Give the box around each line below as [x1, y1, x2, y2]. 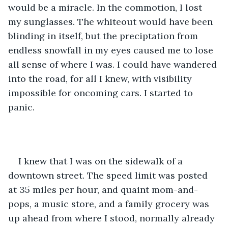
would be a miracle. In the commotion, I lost [8, 1, 205, 13]
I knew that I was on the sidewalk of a [18, 155, 185, 167]
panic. [8, 101, 35, 113]
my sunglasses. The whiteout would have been [8, 15, 215, 27]
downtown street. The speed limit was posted [8, 169, 210, 181]
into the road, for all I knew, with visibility [8, 72, 194, 84]
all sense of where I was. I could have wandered [8, 58, 219, 70]
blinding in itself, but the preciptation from [8, 30, 201, 42]
